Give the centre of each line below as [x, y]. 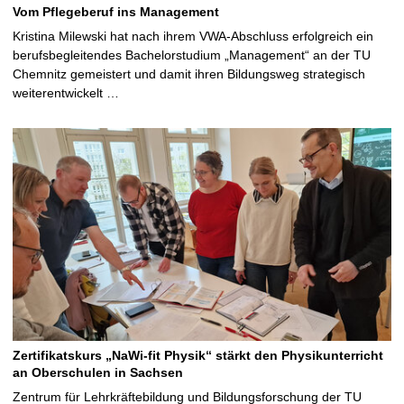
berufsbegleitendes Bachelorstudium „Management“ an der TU [192, 55]
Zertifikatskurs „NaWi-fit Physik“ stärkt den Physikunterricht [198, 356]
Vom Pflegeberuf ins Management [116, 12]
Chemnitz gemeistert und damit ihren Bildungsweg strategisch [189, 74]
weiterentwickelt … [66, 93]
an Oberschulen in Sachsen [98, 373]
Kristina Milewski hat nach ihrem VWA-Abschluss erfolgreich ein [193, 37]
